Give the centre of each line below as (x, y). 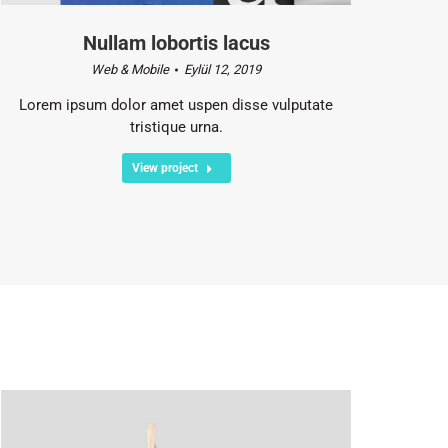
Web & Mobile (130, 69)
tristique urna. (176, 126)
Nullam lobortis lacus (176, 42)
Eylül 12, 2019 (222, 69)
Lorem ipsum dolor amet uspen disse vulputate (176, 104)
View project (164, 167)
